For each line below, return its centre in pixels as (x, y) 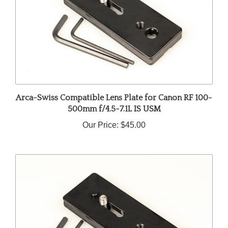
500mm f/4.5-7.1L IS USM (114, 101)
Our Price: (101, 117)
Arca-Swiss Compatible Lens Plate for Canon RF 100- (114, 89)
